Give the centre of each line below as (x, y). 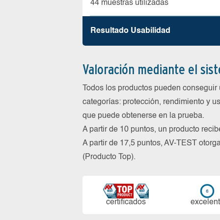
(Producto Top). (109, 157)
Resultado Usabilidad (130, 31)
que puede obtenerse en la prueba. (143, 116)
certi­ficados (126, 202)
